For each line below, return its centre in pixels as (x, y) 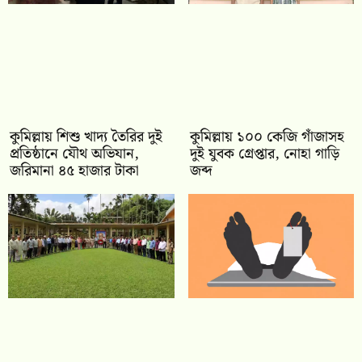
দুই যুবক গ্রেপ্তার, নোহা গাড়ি (264, 154)
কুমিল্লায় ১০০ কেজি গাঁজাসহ (267, 137)
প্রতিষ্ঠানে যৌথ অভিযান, (74, 154)
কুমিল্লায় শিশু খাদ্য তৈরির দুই (86, 137)
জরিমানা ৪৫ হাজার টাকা (74, 171)
